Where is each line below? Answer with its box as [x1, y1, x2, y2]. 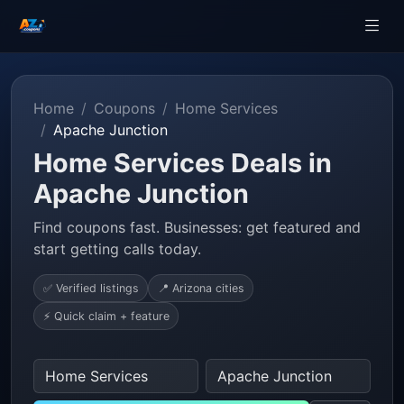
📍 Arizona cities [157, 280, 244, 295]
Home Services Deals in [33, 147, 332, 179]
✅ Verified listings [42, 280, 139, 295]
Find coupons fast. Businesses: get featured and [33, 218, 361, 236]
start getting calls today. [33, 240, 201, 258]
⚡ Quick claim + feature [42, 308, 170, 323]
